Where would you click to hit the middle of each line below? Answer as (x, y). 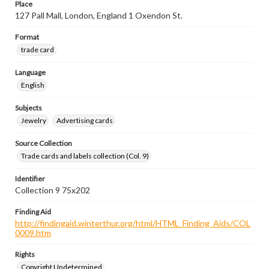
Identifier (30, 179)
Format (27, 37)
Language (30, 72)
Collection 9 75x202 (53, 190)
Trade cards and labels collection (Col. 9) (85, 156)
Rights (25, 254)
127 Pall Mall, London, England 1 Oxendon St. (99, 15)
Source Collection (44, 143)
